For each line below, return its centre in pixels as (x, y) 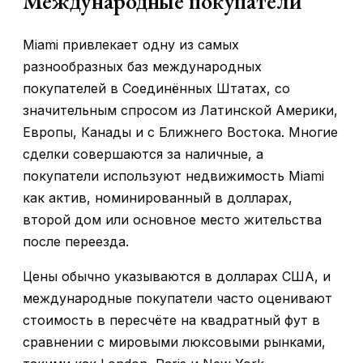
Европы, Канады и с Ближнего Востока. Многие (180, 132)
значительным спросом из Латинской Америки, (180, 111)
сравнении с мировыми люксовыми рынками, (174, 342)
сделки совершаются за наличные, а (143, 154)
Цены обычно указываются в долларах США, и (177, 277)
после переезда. (76, 242)
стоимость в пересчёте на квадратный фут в (171, 320)
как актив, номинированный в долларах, (158, 198)
